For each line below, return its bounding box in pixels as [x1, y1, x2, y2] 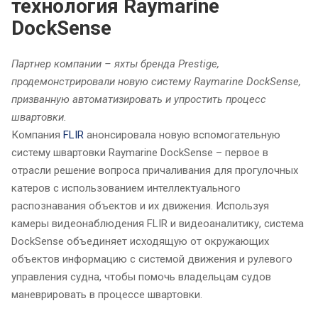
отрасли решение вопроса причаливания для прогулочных [11, 164, 298, 177]
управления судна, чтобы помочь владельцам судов [11, 270, 271, 284]
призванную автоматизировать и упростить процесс [11, 93, 266, 106]
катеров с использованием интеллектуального [11, 182, 241, 195]
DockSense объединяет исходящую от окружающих [11, 235, 269, 248]
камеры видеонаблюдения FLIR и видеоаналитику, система [11, 217, 304, 231]
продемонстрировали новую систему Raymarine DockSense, [11, 75, 301, 89]
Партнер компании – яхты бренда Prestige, [11, 57, 219, 71]
